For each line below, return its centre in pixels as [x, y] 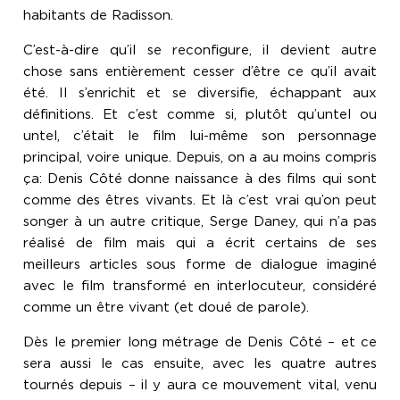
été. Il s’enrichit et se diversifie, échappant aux [200, 93]
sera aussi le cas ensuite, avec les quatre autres [200, 364]
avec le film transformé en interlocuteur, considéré [200, 286]
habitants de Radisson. [98, 16]
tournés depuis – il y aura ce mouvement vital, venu [200, 385]
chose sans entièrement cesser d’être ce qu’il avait [200, 72]
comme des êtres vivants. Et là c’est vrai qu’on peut [200, 200]
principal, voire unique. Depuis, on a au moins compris [200, 158]
